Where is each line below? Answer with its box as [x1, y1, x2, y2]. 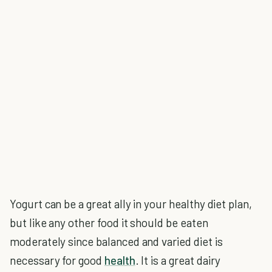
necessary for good [10, 253, 104, 267]
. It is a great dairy [135, 253, 221, 267]
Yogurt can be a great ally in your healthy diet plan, [10, 197, 252, 211]
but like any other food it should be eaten [10, 216, 208, 229]
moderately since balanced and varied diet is [10, 234, 223, 248]
